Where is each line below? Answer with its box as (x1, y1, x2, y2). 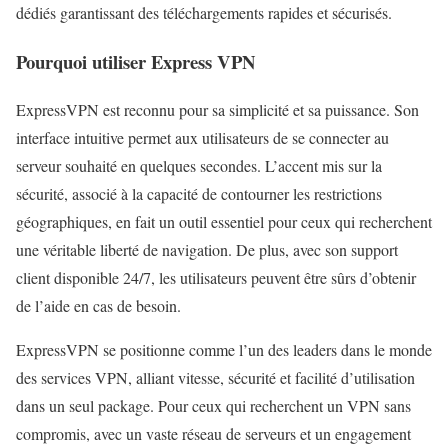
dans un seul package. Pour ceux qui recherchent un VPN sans (16, 395, 411, 417)
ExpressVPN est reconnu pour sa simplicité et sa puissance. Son (16, 99, 419, 121)
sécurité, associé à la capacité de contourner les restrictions (16, 183, 382, 205)
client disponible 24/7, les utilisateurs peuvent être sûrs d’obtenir (16, 267, 416, 289)
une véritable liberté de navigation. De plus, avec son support (16, 239, 398, 261)
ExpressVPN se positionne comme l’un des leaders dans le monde (16, 339, 432, 361)
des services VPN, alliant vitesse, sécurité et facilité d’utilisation (16, 367, 415, 389)
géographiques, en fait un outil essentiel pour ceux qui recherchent (16, 211, 432, 233)
